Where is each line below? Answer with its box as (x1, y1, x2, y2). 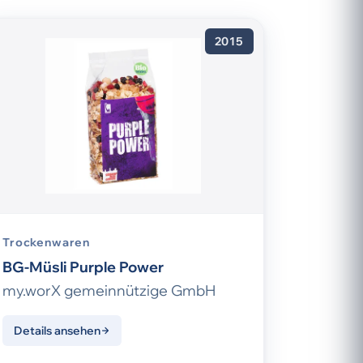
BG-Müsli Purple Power (2, 258, 164, 277)
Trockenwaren (2, 235, 91, 250)
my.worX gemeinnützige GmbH (2, 281, 216, 301)
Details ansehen (14, 323, 100, 339)
